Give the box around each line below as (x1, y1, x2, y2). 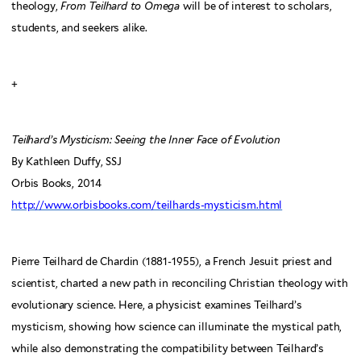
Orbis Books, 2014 (11, 177, 102, 190)
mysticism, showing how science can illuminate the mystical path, (11, 320, 342, 333)
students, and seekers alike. (11, 22, 147, 35)
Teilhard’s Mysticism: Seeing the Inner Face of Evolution (11, 134, 280, 147)
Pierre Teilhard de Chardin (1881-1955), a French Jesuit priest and (11, 255, 332, 268)
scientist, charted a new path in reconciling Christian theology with (11, 276, 348, 289)
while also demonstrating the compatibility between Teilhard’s (11, 342, 325, 355)
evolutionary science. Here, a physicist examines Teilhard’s (11, 298, 302, 311)
